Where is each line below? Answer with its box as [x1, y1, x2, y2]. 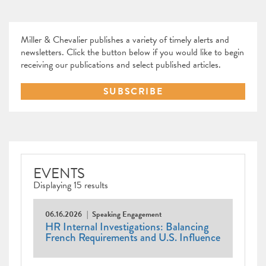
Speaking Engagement [92, 208, 161, 221]
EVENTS [33, 163, 85, 185]
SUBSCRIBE [103, 84, 163, 99]
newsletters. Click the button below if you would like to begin [21, 45, 244, 60]
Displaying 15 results [33, 178, 108, 193]
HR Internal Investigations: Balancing [45, 219, 209, 235]
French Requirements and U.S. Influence [45, 230, 220, 246]
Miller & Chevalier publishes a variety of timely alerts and [21, 33, 229, 47]
